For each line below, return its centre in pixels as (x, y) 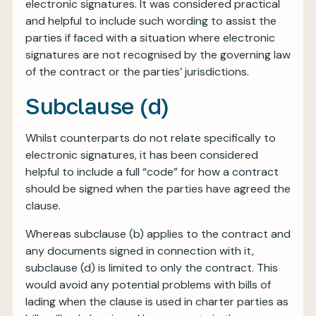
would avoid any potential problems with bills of (148, 285)
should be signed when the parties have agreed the (158, 189)
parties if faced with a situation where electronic (150, 38)
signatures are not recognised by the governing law (158, 55)
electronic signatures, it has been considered (142, 155)
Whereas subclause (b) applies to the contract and (158, 234)
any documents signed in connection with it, (140, 251)
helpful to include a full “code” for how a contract (152, 172)
